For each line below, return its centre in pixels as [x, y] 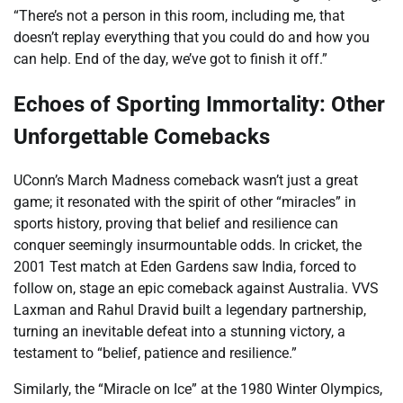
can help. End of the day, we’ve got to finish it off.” [170, 58]
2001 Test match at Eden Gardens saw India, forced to [185, 267]
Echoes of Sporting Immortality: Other [199, 104]
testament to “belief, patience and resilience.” [155, 354]
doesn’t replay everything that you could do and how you [192, 37]
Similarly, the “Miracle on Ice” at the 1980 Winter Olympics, [198, 390]
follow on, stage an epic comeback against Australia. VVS [196, 289]
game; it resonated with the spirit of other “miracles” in [185, 202]
